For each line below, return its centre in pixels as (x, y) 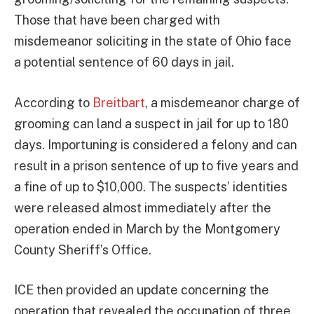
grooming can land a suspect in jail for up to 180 (151, 123)
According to (53, 102)
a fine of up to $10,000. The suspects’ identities (151, 186)
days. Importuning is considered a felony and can (156, 144)
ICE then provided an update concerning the (142, 290)
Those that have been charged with (117, 20)
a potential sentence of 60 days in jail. (124, 62)
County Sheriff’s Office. (83, 250)
